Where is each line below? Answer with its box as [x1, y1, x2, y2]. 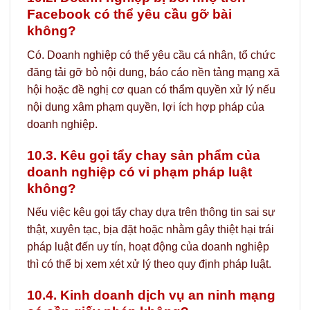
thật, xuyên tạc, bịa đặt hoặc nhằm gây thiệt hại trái [27, 224, 274, 236]
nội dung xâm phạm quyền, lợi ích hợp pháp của [27, 100, 264, 113]
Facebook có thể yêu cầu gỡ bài [27, 7, 232, 22]
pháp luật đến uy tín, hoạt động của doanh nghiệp [27, 241, 269, 253]
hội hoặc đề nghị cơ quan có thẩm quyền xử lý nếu [27, 83, 275, 95]
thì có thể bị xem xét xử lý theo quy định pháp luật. [27, 258, 271, 271]
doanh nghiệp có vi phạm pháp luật [27, 164, 252, 179]
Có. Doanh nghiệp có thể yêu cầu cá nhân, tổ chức [27, 48, 275, 61]
